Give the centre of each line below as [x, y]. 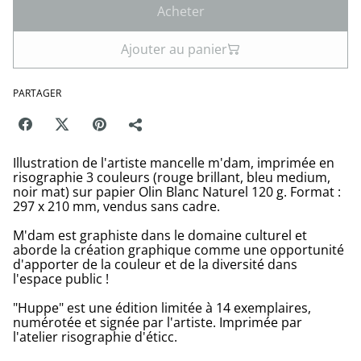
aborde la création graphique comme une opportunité [178, 249]
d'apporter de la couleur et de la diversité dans [155, 264]
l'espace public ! [61, 278]
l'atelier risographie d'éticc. [95, 336]
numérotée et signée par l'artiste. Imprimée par [158, 322]
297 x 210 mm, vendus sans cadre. [116, 206]
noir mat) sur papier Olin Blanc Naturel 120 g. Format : [177, 191]
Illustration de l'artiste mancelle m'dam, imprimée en [174, 162]
